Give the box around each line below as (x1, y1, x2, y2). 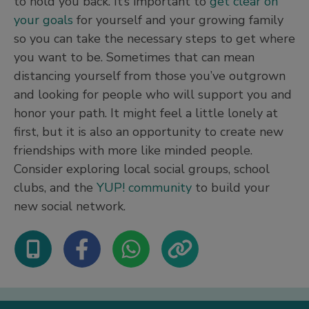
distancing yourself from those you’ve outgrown (14, 68, 286, 85)
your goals (14, 12, 73, 29)
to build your (192, 179, 270, 197)
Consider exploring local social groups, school (14, 161, 270, 178)
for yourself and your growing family (73, 12, 283, 29)
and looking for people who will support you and (14, 86, 292, 103)
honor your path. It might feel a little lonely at (14, 105, 278, 122)
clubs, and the (14, 179, 97, 197)
